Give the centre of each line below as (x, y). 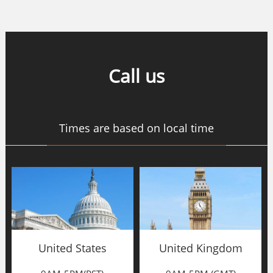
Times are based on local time (136, 128)
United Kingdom (200, 248)
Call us (136, 76)
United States (72, 248)
